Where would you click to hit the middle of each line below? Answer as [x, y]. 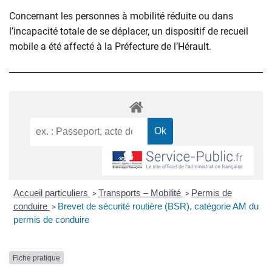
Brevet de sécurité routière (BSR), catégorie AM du [158, 206]
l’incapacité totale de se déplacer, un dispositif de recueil [129, 32]
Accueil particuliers [52, 192]
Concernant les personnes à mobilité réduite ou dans [121, 16]
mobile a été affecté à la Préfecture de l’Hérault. [111, 47]
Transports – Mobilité [141, 192]
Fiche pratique [36, 258]
